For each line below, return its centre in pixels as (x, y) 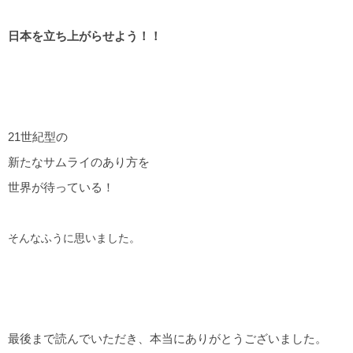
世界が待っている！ (61, 187)
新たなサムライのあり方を (79, 162)
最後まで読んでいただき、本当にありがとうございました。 (167, 339)
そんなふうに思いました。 (74, 239)
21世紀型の (38, 137)
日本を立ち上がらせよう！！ (85, 35)
